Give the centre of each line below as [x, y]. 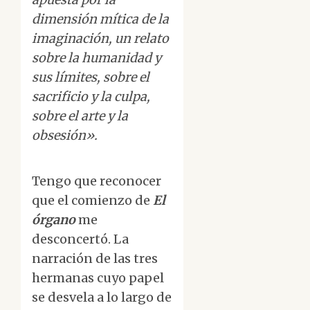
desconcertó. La [80, 239]
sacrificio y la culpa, [91, 97]
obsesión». [65, 136]
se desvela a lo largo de [102, 298]
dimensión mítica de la [100, 19]
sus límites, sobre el [91, 77]
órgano [54, 220]
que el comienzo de [92, 201]
